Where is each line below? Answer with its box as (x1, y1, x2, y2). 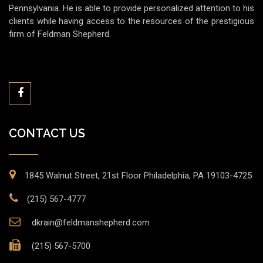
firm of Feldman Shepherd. (9, 29, 111, 39)
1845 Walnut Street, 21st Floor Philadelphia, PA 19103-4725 (25, 170, 252, 181)
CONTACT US (9, 126, 85, 140)
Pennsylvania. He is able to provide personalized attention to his (9, 3, 254, 14)
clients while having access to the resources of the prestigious (9, 16, 254, 26)
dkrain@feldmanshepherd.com (29, 217, 150, 228)
